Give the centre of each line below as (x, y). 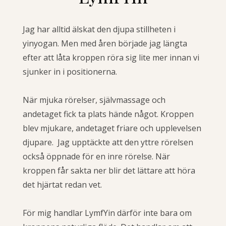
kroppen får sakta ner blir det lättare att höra (109, 170)
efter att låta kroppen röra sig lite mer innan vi (111, 57)
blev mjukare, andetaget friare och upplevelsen (112, 128)
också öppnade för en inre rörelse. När (96, 156)
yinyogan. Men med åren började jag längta (105, 43)
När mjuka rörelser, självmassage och (94, 100)
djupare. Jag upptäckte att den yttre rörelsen (108, 142)
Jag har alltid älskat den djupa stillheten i (99, 29)
